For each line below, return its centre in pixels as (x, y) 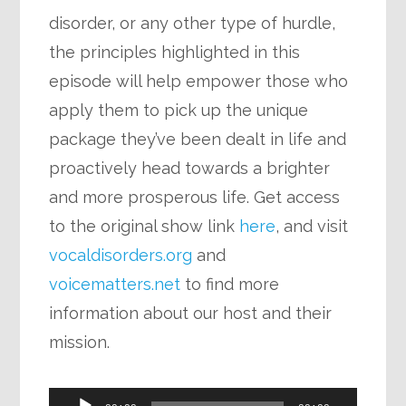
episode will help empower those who (199, 81)
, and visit (312, 226)
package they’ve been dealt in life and (198, 139)
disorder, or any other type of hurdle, (193, 23)
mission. (80, 342)
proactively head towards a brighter (190, 168)
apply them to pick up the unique (179, 110)
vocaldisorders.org (121, 255)
